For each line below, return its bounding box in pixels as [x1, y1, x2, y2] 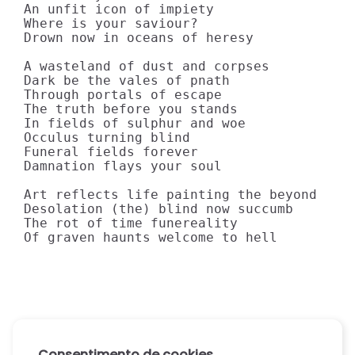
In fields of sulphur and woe [24, 116, 246, 131]
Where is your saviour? [24, 16, 198, 31]
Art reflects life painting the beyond [24, 187, 317, 202]
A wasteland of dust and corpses [24, 59, 269, 74]
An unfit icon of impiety [24, 2, 214, 17]
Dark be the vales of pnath [24, 73, 230, 88]
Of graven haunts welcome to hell [24, 230, 277, 245]
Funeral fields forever [24, 144, 198, 159]
